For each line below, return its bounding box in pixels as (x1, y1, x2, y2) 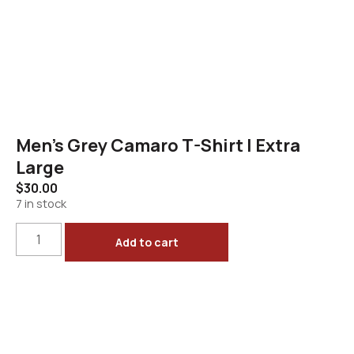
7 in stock (16, 194, 66, 211)
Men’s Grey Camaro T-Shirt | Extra (16, 133, 300, 157)
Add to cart (115, 235, 179, 250)
